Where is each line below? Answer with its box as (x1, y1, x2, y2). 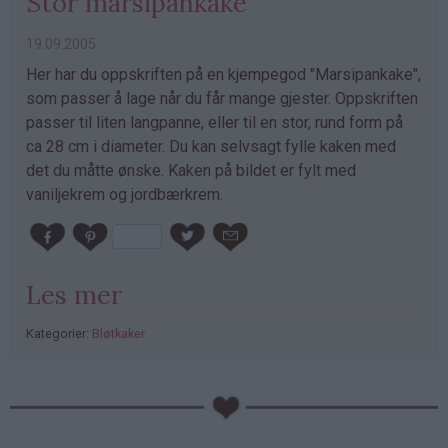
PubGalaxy (10, 392, 84, 412)
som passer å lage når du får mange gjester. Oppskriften (26, 88, 418, 108)
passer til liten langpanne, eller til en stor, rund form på (26, 112, 403, 132)
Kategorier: (26, 325, 92, 341)
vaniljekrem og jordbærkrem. (26, 184, 223, 204)
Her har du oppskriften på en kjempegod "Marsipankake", (26, 64, 421, 84)
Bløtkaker (92, 325, 145, 341)
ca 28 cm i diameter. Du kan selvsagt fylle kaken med (26, 136, 396, 156)
